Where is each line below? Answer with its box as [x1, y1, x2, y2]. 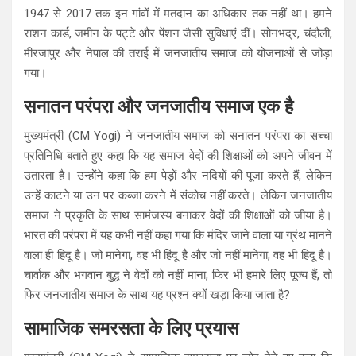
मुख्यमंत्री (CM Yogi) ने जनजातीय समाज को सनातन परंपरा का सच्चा [24, 128, 332, 143]
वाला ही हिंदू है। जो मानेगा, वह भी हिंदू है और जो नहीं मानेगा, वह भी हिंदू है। [24, 247, 332, 262]
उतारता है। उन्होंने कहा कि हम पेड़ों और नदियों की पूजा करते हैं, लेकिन [24, 168, 332, 183]
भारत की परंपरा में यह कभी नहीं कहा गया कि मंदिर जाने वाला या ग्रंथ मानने [24, 227, 332, 242]
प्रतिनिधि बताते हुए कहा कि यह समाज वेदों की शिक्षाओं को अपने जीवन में [24, 148, 332, 163]
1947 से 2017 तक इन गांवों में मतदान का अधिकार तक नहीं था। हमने [24, 6, 332, 21]
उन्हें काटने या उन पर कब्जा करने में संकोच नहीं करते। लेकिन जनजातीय [24, 188, 332, 203]
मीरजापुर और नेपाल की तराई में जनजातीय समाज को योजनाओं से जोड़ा [24, 45, 332, 60]
